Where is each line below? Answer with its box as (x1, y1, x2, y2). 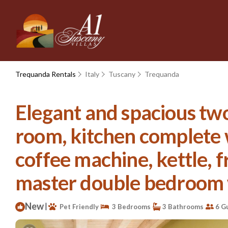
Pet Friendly (56, 202, 99, 211)
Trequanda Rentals (15, 70, 77, 78)
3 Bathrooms (161, 202, 204, 211)
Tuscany (108, 70, 135, 78)
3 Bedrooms (109, 202, 151, 211)
